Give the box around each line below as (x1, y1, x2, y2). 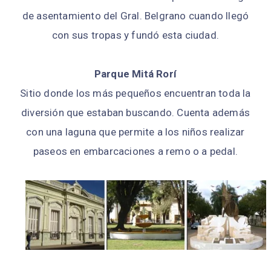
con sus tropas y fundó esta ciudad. (52, 29, 219, 42)
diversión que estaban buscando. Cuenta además (21, 106, 250, 119)
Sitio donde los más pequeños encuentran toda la (20, 87, 251, 100)
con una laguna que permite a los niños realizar (26, 126, 245, 139)
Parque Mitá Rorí (94, 68, 177, 80)
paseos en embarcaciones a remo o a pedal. (33, 145, 238, 158)
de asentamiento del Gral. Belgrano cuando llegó (22, 10, 249, 22)
